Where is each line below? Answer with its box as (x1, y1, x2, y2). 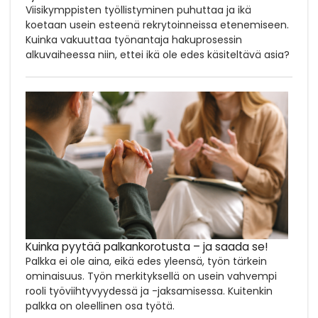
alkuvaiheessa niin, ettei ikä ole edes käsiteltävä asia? (26, 47, 290, 62)
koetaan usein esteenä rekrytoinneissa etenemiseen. (26, 17, 289, 32)
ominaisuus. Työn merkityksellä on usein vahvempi (26, 268, 277, 283)
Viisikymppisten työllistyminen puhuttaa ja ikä (26, 2, 251, 17)
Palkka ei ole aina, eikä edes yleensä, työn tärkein (26, 253, 267, 268)
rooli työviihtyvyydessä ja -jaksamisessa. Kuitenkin (26, 283, 273, 298)
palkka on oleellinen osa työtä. (26, 298, 175, 313)
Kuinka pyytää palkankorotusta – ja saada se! (26, 238, 268, 254)
